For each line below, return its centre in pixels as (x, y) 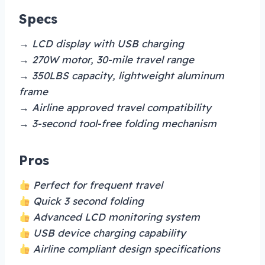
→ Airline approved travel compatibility (115, 107)
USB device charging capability (108, 232)
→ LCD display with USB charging (101, 43)
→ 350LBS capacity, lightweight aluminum (122, 75)
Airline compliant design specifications (125, 248)
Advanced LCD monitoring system (115, 216)
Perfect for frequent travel (97, 185)
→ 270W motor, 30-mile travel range (106, 59)
